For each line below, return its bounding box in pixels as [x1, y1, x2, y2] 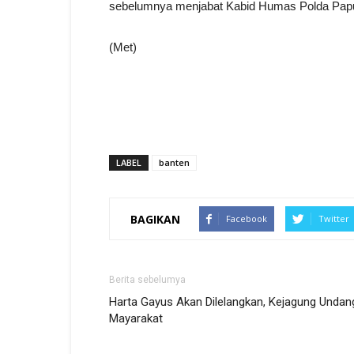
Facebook [226, 213, 267, 224]
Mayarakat [109, 311, 163, 326]
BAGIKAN [130, 211, 180, 227]
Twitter [318, 213, 349, 224]
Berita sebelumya [109, 274, 186, 285]
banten [159, 156, 190, 168]
